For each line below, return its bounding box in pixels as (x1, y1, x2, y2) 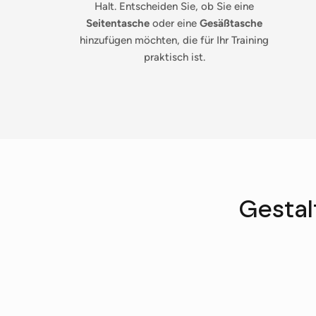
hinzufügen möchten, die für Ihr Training (80, 34, 269, 47)
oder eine (150, 17, 200, 30)
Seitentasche (86, 17, 150, 30)
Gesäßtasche (200, 17, 263, 30)
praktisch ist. (143, 51, 205, 64)
